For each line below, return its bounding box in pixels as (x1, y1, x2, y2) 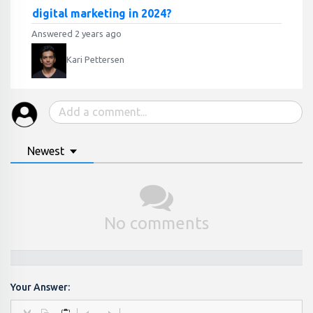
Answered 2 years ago (31, 29, 122, 38)
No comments (104, 214, 209, 233)
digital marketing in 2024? (31, 7, 172, 20)
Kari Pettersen (66, 54, 124, 65)
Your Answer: (10, 282, 70, 293)
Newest (27, 145, 64, 157)
